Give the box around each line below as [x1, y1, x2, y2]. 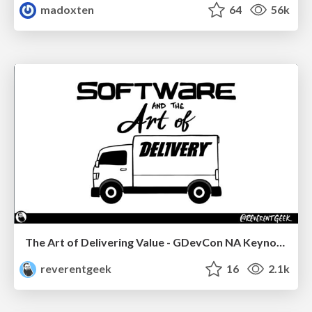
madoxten [38, 2, 95, 16]
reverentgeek [38, 262, 112, 276]
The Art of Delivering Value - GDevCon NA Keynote [276, 235, 285, 249]
